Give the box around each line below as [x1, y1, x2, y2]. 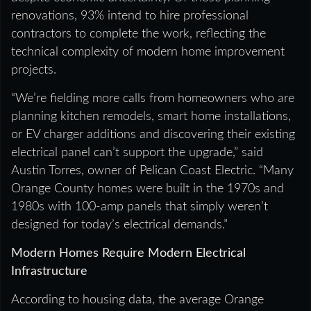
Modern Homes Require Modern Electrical [11, 246, 246, 260]
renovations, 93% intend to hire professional [11, 9, 249, 22]
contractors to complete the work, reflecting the [11, 27, 266, 40]
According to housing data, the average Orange [11, 293, 264, 306]
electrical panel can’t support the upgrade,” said [11, 146, 263, 159]
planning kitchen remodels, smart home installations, [11, 110, 291, 123]
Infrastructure [11, 264, 87, 278]
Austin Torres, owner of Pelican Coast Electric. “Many [11, 164, 294, 177]
